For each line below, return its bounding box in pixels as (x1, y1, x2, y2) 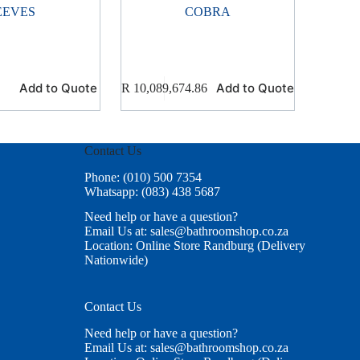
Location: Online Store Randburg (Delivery (84, 238, 305, 252)
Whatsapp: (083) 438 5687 (84, 185, 220, 199)
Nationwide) (84, 252, 148, 267)
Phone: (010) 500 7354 (84, 170, 202, 185)
